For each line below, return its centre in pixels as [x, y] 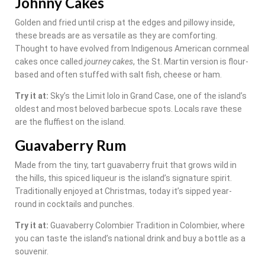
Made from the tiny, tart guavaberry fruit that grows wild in [126, 165]
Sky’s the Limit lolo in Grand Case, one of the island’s [148, 96]
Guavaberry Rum [70, 146]
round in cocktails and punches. [75, 204]
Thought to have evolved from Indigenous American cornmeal [132, 49]
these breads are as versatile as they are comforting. [116, 36]
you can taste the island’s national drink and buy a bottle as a [130, 239]
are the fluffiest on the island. [70, 122]
